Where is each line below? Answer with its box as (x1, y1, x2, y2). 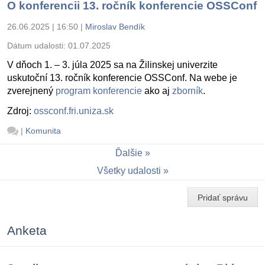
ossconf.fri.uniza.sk (34, 105, 114, 116)
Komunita (25, 125, 61, 135)
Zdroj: (7, 105, 34, 116)
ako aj (142, 85, 172, 96)
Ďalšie (115, 148, 143, 159)
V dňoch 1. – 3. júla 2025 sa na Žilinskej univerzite (7, 59, 218, 70)
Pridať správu (198, 192, 248, 202)
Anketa (7, 224, 47, 238)
